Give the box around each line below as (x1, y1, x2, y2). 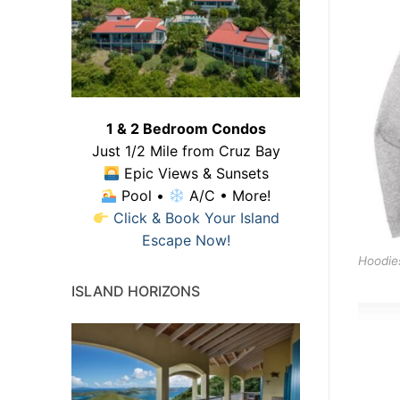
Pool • (117, 186, 169, 204)
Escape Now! (141, 230, 230, 249)
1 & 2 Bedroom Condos (105, 119, 266, 137)
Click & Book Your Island (112, 208, 279, 227)
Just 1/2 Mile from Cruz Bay (91, 141, 280, 160)
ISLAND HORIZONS (71, 281, 200, 300)
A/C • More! (185, 186, 271, 204)
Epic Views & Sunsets (119, 163, 269, 182)
